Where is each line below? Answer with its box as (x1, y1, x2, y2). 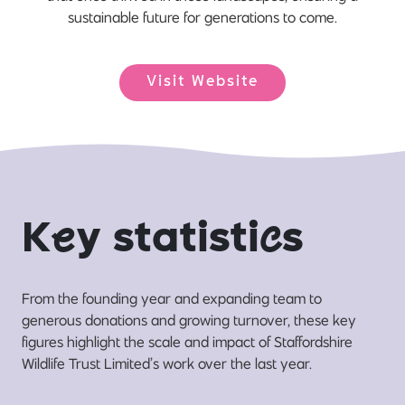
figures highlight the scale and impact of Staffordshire (22, 333, 353, 352)
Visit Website (146, 76, 259, 89)
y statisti (76, 222, 259, 259)
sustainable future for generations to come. (68, 8, 337, 27)
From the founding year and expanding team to (22, 289, 322, 308)
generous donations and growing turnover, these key (22, 311, 356, 330)
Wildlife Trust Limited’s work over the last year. (22, 354, 312, 373)
